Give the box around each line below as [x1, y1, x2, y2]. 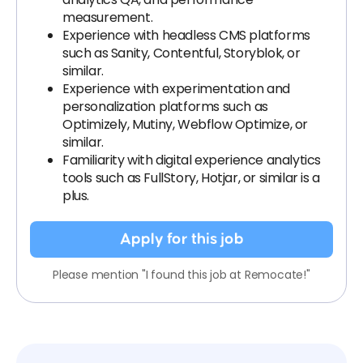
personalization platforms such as [62, 97, 268, 116]
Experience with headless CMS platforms [62, 26, 310, 45]
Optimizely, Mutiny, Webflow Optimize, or [62, 115, 309, 134]
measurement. [62, 8, 153, 27]
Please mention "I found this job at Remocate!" [53, 267, 310, 283]
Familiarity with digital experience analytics [62, 151, 322, 169]
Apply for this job [119, 231, 244, 247]
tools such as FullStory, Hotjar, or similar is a [62, 169, 320, 187]
